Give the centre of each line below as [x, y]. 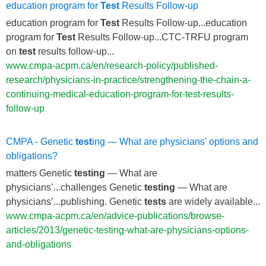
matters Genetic [40, 173]
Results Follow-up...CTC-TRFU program [162, 37]
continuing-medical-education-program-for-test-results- [120, 94]
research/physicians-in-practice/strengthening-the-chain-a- [128, 80]
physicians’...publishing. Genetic [75, 201]
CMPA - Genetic [41, 141]
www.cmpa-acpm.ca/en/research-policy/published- [112, 65]
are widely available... [213, 201]
